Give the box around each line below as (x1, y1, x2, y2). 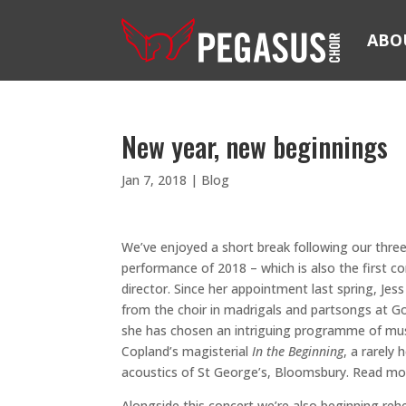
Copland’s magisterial (121, 343, 253, 360)
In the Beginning (252, 343, 344, 360)
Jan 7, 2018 (121, 171, 188, 188)
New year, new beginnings (121, 126, 389, 167)
